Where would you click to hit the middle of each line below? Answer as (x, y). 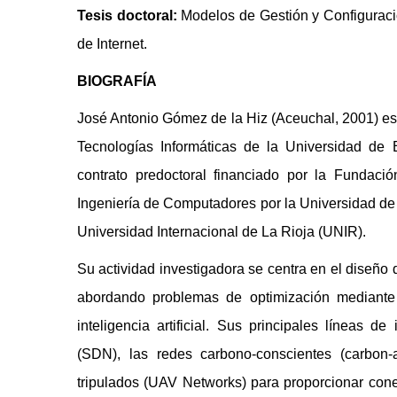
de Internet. (112, 43)
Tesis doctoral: (129, 15)
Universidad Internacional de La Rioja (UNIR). (222, 231)
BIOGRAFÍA (117, 81)
